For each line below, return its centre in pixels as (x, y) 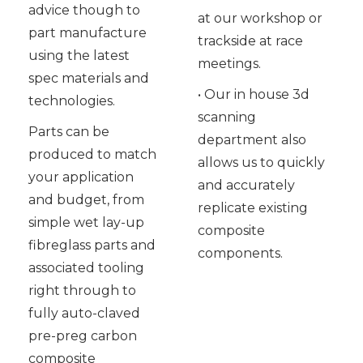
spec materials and (89, 79)
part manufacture (88, 33)
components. (240, 254)
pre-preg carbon (83, 336)
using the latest (79, 56)
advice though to (84, 11)
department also (252, 140)
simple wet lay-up (86, 223)
